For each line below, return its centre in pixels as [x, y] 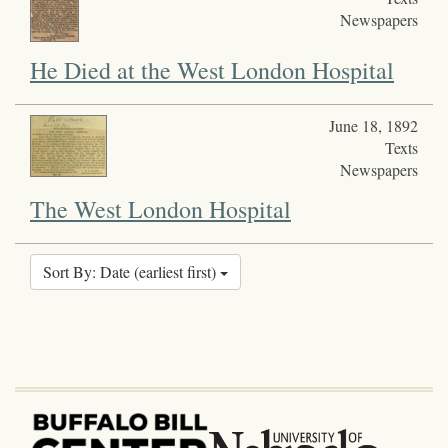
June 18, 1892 [373, 125]
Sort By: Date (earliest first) [131, 271]
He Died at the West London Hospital [212, 69]
